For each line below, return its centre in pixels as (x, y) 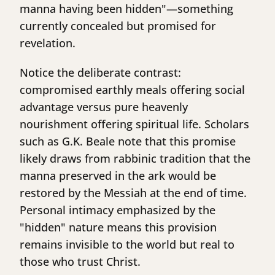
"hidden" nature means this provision (118, 227)
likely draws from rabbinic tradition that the (135, 159)
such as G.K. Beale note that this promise (128, 141)
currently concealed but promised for (118, 26)
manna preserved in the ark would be (118, 176)
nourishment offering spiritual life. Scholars (134, 124)
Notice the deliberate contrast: (100, 73)
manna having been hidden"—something (126, 9)
